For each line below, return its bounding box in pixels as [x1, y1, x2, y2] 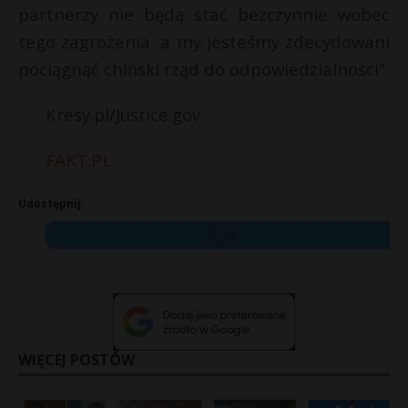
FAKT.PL [46, 148, 112, 171]
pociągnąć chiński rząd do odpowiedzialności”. [18, 57, 389, 80]
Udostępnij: [18, 196, 85, 211]
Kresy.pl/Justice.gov [46, 103, 200, 126]
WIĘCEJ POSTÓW [18, 350, 135, 371]
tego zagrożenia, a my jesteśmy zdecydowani [18, 30, 390, 53]
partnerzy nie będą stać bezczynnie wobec [18, 3, 390, 25]
